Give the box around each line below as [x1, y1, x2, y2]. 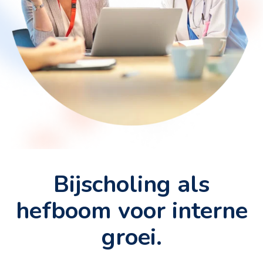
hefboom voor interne [15, 195, 248, 227]
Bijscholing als [53, 168, 210, 201]
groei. [101, 221, 162, 254]
